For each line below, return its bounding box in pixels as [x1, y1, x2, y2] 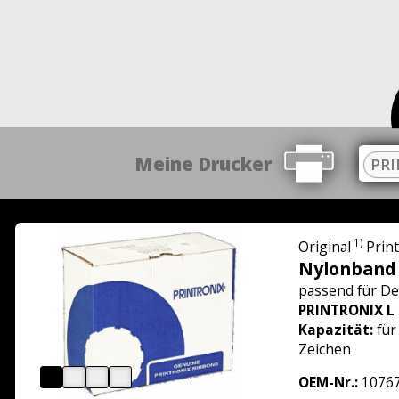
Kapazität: [297, 319, 373, 339]
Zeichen [297, 338, 351, 359]
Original [297, 236, 351, 256]
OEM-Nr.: [297, 372, 358, 393]
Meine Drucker [134, 151, 273, 176]
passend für [297, 280, 380, 300]
